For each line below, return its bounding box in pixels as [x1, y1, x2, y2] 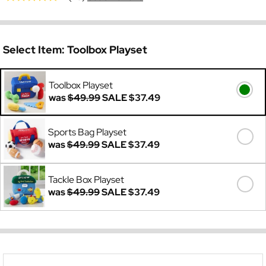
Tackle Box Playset [48, 173, 124, 186]
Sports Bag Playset [48, 126, 126, 138]
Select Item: [3, 43, 67, 56]
